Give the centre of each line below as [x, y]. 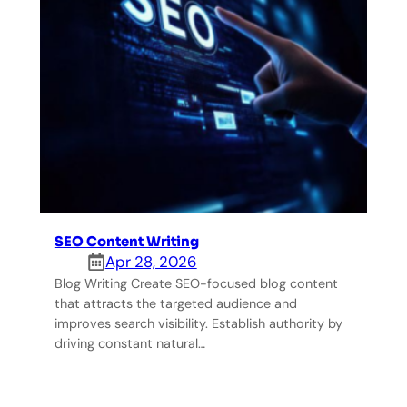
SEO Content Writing [126, 241]
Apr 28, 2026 [151, 261]
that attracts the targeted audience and [175, 303]
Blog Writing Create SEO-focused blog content [196, 283]
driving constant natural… [129, 343]
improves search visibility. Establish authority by [198, 323]
